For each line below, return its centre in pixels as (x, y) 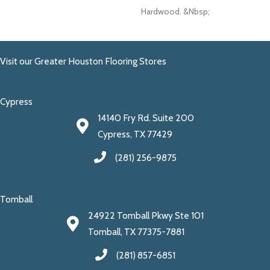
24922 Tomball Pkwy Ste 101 (146, 216)
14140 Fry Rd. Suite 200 (146, 118)
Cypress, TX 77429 (135, 134)
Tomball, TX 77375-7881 (136, 232)
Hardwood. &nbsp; (175, 11)
